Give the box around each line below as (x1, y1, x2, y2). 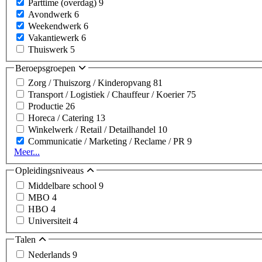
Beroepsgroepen (15, 63, 78, 73)
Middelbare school (28, 181, 99, 191)
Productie (28, 101, 65, 112)
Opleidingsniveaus (15, 166, 86, 176)
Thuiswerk (28, 44, 70, 54)
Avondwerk (28, 9, 74, 19)
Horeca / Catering (28, 113, 96, 123)
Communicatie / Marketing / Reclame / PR (28, 136, 187, 147)
